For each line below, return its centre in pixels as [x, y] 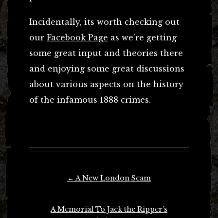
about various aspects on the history [106, 84]
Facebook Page [77, 37]
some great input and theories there [106, 53]
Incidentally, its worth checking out [104, 22]
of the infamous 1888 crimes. [90, 100]
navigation [47, 191]
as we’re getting [142, 37]
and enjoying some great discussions [107, 68]
